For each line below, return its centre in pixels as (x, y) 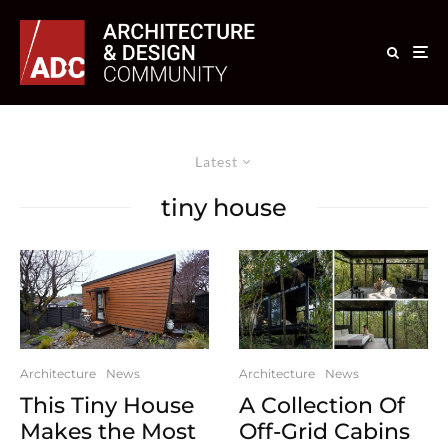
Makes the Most (108, 432)
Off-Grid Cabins (324, 432)
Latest (216, 161)
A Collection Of (322, 406)
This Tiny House (107, 406)
